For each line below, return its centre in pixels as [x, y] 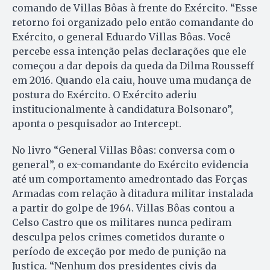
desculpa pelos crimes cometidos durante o [118, 237]
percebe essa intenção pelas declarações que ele [129, 51]
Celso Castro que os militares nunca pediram [122, 222]
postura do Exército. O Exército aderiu [105, 94]
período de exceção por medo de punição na [119, 251]
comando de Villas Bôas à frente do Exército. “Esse [135, 8]
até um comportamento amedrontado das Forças [130, 179]
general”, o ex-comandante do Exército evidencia [130, 164]
